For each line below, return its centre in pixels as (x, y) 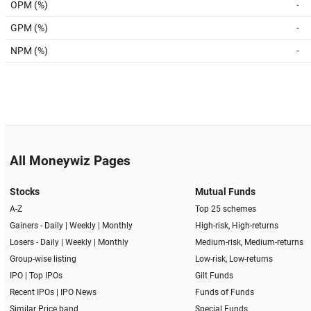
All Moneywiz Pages (70, 161)
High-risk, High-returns (237, 226)
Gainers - (27, 226)
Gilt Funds (215, 276)
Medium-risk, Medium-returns (250, 242)
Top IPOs (45, 276)
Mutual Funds (226, 192)
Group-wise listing (43, 259)
